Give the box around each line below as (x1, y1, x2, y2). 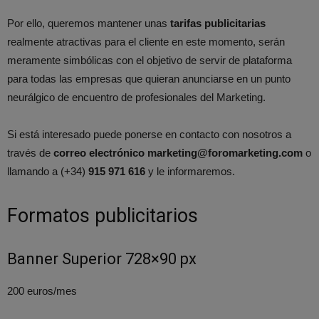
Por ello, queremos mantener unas (7, 17, 170, 29)
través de (7, 147, 51, 159)
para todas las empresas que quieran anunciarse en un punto (7, 73, 291, 85)
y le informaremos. (145, 165, 235, 177)
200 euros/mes (7, 285, 77, 297)
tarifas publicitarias (170, 17, 266, 29)
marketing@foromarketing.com (147, 147, 303, 159)
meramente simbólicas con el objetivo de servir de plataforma (7, 54, 292, 66)
